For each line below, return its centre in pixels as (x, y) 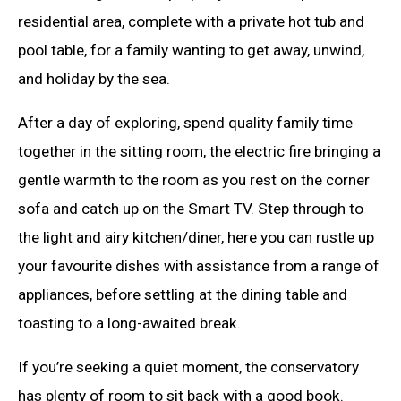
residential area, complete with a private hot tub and (191, 21)
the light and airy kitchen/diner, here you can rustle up (196, 237)
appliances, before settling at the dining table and (183, 294)
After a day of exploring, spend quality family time (185, 122)
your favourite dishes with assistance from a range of (199, 265)
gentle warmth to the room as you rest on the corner (194, 179)
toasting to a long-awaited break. (129, 323)
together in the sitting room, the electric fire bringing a (199, 151)
